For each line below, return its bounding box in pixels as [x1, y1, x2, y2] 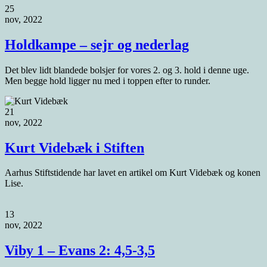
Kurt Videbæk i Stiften [5, 139, 144, 156]
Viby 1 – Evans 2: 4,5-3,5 [5, 243, 155, 259]
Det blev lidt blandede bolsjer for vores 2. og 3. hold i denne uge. [5, 64, 249, 75]
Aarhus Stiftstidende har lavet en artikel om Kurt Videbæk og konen [5, 167, 260, 178]
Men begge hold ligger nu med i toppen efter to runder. [5, 75, 210, 86]
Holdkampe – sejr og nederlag [5, 36, 189, 52]
